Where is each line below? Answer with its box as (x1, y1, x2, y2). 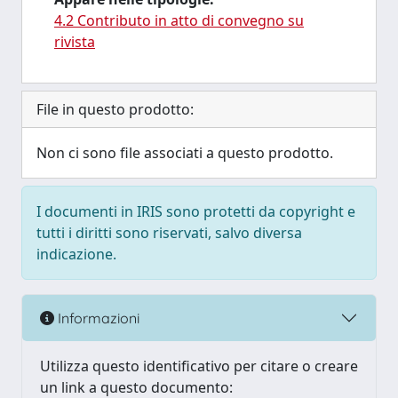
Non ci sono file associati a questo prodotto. (36, 143, 333, 163)
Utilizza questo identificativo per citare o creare (40, 356, 358, 376)
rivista (54, 32, 95, 52)
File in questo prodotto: (36, 99, 194, 119)
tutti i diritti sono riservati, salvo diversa (36, 223, 302, 243)
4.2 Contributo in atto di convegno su (54, 11, 304, 30)
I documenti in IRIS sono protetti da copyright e (36, 202, 355, 221)
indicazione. (36, 244, 116, 264)
